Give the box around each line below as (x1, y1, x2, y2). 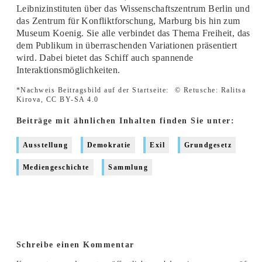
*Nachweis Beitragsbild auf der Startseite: (16, 85, 169, 94)
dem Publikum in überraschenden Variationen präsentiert (16, 40, 237, 50)
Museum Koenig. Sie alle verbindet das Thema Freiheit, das (16, 27, 250, 38)
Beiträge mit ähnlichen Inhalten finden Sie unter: (16, 116, 235, 126)
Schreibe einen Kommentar (16, 240, 135, 250)
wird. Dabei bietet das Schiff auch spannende (16, 52, 194, 63)
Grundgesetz (184, 141, 232, 150)
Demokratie (87, 141, 131, 150)
